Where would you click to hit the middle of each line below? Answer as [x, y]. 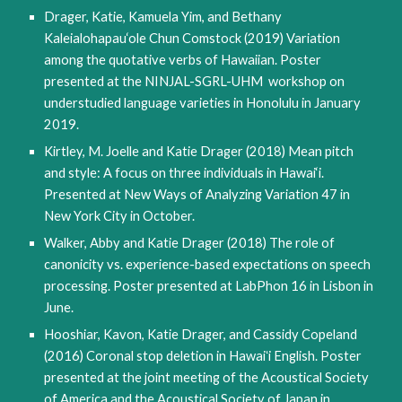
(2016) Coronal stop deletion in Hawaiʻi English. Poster [203, 356]
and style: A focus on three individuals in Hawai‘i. [184, 173]
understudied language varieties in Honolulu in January [203, 103]
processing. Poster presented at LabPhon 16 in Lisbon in [209, 286]
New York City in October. [121, 216]
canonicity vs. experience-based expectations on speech [208, 264]
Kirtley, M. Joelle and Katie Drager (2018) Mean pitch [199, 151]
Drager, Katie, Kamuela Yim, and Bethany [163, 17]
